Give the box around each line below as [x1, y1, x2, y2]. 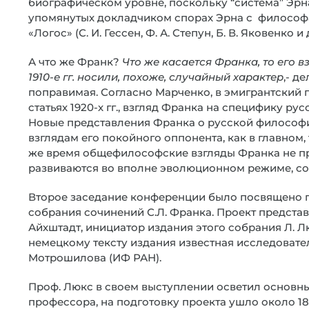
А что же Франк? [28, 55, 122, 68]
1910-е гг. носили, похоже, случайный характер [28, 70, 283, 83]
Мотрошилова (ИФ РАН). [28, 251, 161, 264]
